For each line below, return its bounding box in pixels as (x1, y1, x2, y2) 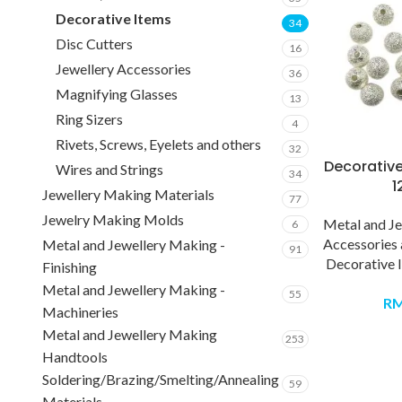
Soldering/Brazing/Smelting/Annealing (42, 371, 279, 388)
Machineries (42, 303, 118, 320)
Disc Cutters (56, 35, 133, 52)
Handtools (42, 348, 108, 365)
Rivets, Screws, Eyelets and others (56, 135, 261, 153)
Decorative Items (56, 10, 171, 27)
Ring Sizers (56, 110, 123, 127)
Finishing (42, 258, 97, 275)
